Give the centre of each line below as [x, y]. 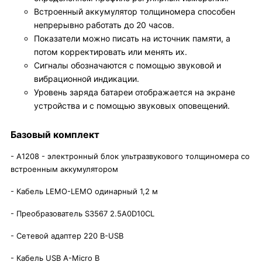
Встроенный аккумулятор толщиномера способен [135, 11]
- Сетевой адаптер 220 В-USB [67, 236]
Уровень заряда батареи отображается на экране [135, 92]
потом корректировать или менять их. [111, 52]
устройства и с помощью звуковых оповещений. [132, 106]
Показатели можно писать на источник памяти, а [132, 38]
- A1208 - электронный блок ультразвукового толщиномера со [130, 156]
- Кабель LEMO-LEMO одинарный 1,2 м [85, 191]
